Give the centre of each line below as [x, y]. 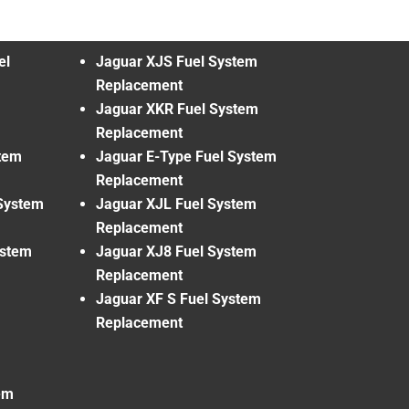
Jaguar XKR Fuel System [177, 109]
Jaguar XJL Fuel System [176, 204]
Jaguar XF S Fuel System [178, 299]
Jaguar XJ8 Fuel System [176, 251]
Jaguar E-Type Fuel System [186, 156]
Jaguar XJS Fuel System [177, 61]
